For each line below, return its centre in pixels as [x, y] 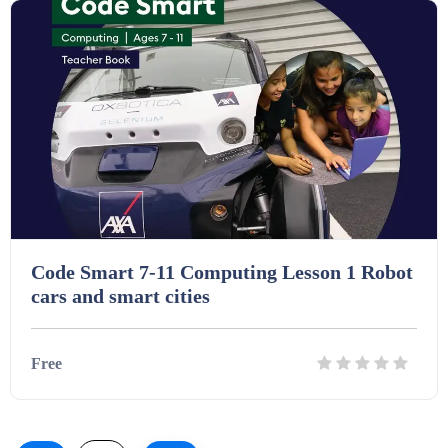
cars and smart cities [120, 296]
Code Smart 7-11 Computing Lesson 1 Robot [222, 272]
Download [277, 436]
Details [178, 436]
